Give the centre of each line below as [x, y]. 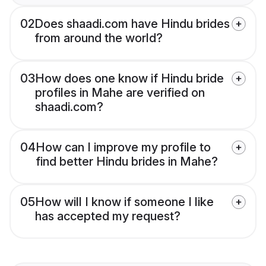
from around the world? [99, 38]
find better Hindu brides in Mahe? [127, 162]
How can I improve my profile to [123, 148]
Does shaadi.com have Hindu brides [132, 24]
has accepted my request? [108, 216]
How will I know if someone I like [124, 202]
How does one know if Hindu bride [129, 79]
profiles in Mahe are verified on [120, 93]
